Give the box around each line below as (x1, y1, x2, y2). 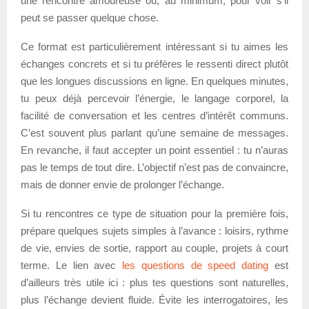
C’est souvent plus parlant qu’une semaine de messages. (21, 126, 288, 139)
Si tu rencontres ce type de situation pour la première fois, (21, 207, 288, 219)
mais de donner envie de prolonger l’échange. (21, 178, 224, 190)
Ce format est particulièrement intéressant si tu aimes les (21, 40, 288, 52)
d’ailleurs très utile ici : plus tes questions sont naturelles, (21, 276, 288, 288)
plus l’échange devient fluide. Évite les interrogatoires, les (21, 293, 288, 306)
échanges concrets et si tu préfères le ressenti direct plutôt (21, 57, 288, 70)
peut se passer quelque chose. (21, 11, 159, 23)
